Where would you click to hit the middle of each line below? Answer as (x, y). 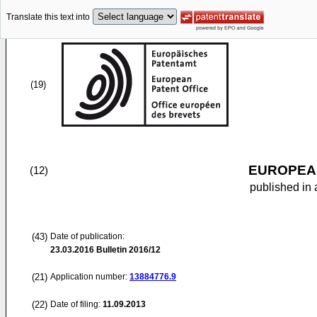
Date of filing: (75, 304)
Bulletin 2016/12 (127, 250)
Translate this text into (48, 17)
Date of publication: (87, 236)
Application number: (90, 277)
